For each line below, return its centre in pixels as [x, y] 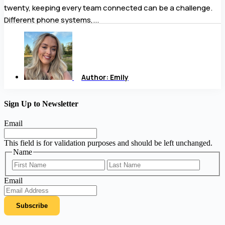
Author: [95, 77]
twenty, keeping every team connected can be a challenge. [108, 8]
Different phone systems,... [51, 20]
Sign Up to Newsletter [41, 103]
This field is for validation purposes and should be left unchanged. [108, 143]
